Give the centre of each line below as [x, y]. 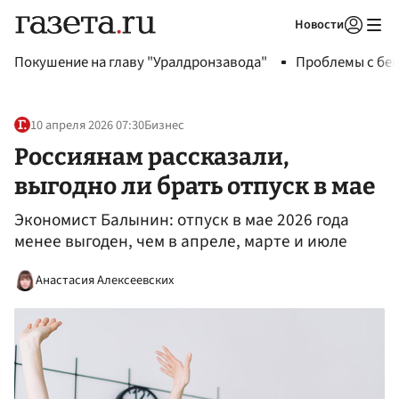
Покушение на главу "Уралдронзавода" [141, 62]
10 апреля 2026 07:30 [87, 126]
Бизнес [164, 126]
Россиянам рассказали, [151, 156]
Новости [319, 24]
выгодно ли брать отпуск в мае [195, 186]
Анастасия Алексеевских [105, 280]
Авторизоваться [281, 47]
